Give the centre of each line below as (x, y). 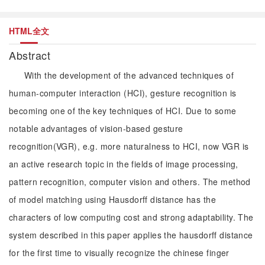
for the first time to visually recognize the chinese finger (119, 253)
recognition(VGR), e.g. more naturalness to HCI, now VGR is (129, 146)
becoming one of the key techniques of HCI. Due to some (123, 111)
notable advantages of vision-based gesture (96, 128)
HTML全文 (29, 31)
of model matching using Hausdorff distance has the (113, 199)
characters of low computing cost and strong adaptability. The (131, 217)
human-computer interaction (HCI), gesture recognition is (123, 93)
